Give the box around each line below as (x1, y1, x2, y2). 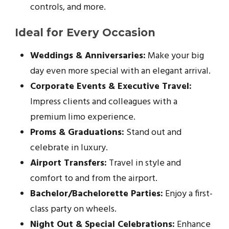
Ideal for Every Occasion (15, 26, 155, 39)
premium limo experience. (30, 109, 135, 125)
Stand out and (124, 125, 181, 140)
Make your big (146, 48, 204, 63)
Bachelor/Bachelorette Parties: (30, 186, 163, 201)
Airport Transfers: (30, 155, 107, 171)
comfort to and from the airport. (30, 171, 157, 186)
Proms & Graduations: (30, 125, 124, 140)
